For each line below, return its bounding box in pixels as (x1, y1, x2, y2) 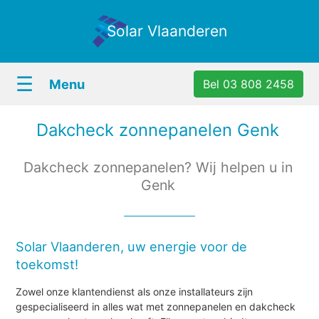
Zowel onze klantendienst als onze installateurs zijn (16, 285, 253, 298)
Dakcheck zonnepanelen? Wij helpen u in (23, 159, 293, 176)
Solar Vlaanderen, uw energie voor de (16, 238, 248, 254)
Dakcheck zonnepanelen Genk (36, 120, 279, 140)
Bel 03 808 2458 (202, 77, 294, 91)
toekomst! (16, 256, 79, 272)
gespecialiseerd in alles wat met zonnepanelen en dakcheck (16, 300, 296, 313)
